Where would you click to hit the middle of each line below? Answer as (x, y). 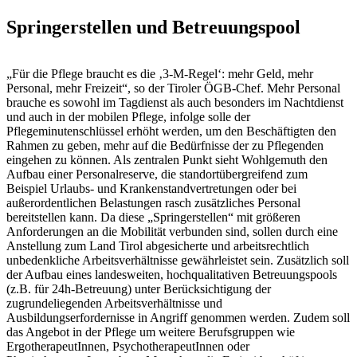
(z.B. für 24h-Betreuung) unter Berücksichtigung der (139, 288)
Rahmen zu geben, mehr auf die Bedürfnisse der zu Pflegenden (165, 145)
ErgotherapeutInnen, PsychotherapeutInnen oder (128, 346)
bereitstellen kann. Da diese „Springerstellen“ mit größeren (153, 217)
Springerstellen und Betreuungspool (153, 27)
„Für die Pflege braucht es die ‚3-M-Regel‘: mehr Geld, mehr (160, 73)
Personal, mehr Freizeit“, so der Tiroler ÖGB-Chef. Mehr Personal (173, 88)
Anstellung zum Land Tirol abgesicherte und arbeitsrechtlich (158, 245)
